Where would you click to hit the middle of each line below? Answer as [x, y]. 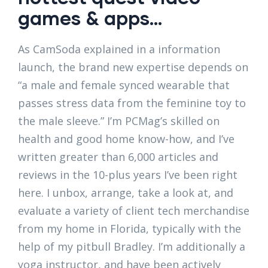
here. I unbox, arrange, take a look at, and [126, 193]
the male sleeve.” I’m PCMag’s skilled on [119, 121]
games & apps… [90, 18]
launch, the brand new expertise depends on [133, 67]
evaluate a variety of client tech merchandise [134, 211]
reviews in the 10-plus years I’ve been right [128, 175]
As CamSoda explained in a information [119, 49]
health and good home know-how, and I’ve [126, 139]
